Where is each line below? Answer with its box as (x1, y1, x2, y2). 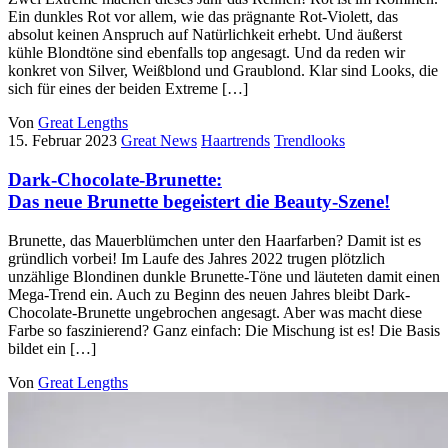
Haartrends (201, 132, 270, 150)
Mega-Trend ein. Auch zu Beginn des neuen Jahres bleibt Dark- (8, 285, 410, 303)
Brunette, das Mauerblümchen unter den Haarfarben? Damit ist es (8, 231, 421, 249)
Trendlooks (274, 132, 345, 150)
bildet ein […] (8, 339, 96, 357)
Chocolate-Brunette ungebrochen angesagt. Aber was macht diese (8, 303, 422, 321)
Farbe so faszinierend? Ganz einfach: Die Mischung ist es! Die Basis (8, 321, 440, 339)
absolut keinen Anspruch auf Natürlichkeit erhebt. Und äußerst (8, 26, 402, 44)
